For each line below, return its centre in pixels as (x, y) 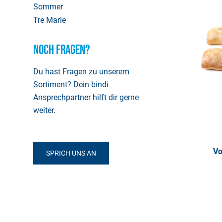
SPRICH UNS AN (71, 153)
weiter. (44, 110)
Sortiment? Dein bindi (71, 84)
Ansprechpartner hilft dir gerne (86, 97)
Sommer (48, 7)
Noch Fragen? (61, 51)
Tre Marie (50, 20)
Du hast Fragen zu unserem (81, 71)
